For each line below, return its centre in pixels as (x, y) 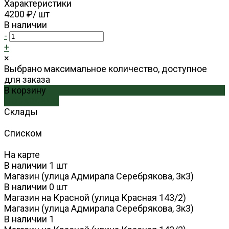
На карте (22, 155)
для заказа (27, 80)
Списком (23, 133)
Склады (21, 112)
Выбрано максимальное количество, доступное (106, 69)
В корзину (25, 90)
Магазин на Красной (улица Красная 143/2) (95, 198)
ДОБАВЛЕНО (31, 101)
